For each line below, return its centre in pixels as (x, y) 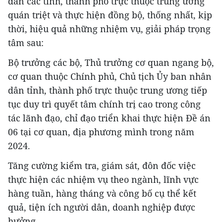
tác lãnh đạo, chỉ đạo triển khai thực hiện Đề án (109, 118)
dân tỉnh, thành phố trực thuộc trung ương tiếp (108, 90)
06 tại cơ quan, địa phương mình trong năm (101, 132)
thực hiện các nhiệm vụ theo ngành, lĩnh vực (103, 179)
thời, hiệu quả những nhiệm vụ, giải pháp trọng (109, 28)
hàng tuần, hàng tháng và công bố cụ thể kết (102, 193)
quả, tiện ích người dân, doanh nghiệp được (102, 207)
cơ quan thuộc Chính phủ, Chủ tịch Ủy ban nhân (110, 76)
